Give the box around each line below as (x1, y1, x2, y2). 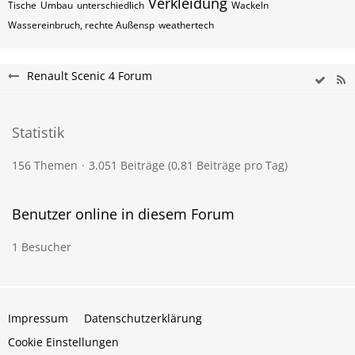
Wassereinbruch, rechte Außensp (8, 18, 155, 32)
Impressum (8, 311, 68, 326)
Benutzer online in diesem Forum (12, 204, 235, 223)
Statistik (12, 123, 64, 142)
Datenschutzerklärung (84, 311, 202, 326)
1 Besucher (12, 239, 71, 254)
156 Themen (12, 158, 78, 173)
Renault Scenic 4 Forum (27, 68, 152, 83)
